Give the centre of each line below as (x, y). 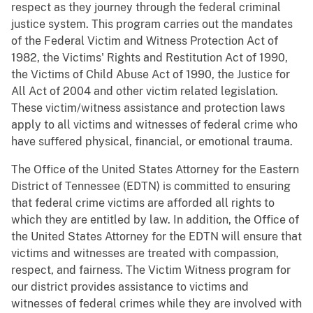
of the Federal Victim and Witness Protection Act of (145, 41)
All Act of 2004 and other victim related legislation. (145, 91)
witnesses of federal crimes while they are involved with (156, 303)
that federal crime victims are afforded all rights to (143, 203)
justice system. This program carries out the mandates (152, 24)
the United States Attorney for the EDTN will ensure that (156, 236)
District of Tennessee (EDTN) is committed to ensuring (151, 186)
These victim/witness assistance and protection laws (148, 108)
